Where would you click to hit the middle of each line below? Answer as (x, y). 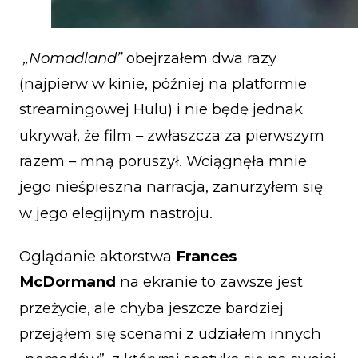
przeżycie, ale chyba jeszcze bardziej (151, 308)
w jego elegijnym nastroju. (116, 213)
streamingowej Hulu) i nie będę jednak (161, 109)
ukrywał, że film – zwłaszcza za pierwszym (172, 135)
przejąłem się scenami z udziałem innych (170, 334)
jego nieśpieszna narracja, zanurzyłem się (171, 187)
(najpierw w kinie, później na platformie (163, 84)
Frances (206, 257)
